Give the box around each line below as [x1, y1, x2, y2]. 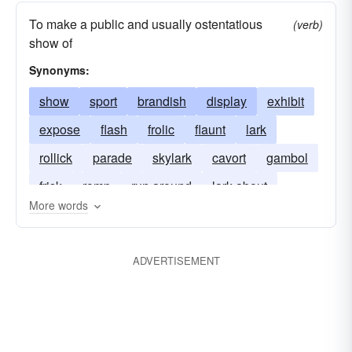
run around [131, 177, 192, 195]
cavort [212, 148, 246, 167]
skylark [152, 148, 192, 167]
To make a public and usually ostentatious [29, 15, 262, 33]
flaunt [195, 120, 225, 138]
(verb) [293, 16, 323, 32]
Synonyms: [29, 62, 90, 78]
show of [29, 34, 72, 52]
